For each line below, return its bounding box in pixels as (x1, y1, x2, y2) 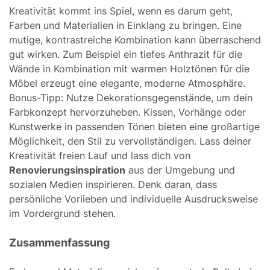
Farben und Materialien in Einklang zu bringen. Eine (9, 19, 242, 31)
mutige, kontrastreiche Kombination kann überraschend (9, 33, 261, 46)
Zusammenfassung (9, 236, 110, 249)
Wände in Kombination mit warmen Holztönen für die (9, 62, 250, 75)
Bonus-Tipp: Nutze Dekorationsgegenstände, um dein (9, 91, 253, 104)
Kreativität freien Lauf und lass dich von (9, 149, 190, 162)
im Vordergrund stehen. (9, 207, 116, 219)
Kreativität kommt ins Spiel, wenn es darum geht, (9, 4, 233, 17)
